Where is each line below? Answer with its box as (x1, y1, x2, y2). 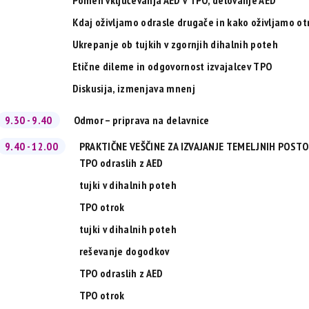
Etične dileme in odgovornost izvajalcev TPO (72, 59, 272, 74)
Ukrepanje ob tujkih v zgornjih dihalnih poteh (72, 37, 278, 52)
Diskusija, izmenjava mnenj (72, 81, 195, 96)
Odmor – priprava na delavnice (73, 113, 210, 128)
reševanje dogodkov (79, 244, 170, 259)
